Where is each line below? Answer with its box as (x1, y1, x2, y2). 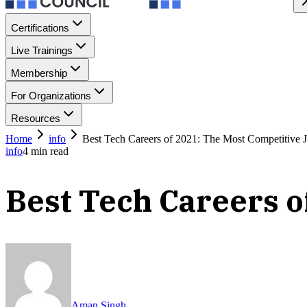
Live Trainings (11, 45, 73, 56)
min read (28, 145, 69, 157)
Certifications (11, 22, 69, 34)
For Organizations (11, 90, 91, 101)
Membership (11, 67, 67, 79)
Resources (11, 112, 60, 124)
